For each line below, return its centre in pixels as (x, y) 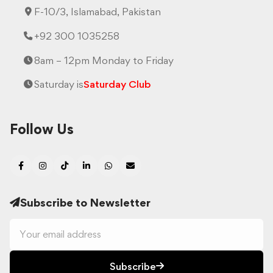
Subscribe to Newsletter (85, 202)
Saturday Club (117, 84)
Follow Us (42, 129)
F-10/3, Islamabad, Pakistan (97, 12)
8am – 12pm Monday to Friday (104, 60)
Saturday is (59, 84)
